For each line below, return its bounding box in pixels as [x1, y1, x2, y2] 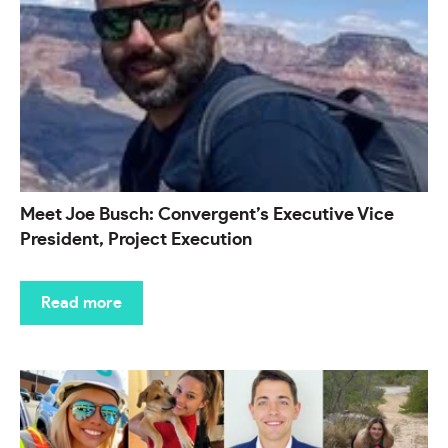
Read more [41, 295, 122, 312]
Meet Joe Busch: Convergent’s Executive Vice [20, 206, 394, 225]
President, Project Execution [20, 231, 252, 250]
